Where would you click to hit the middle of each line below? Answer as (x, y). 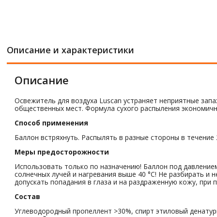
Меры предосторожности (62, 152)
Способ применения (51, 123)
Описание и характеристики (70, 50)
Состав (27, 196)
